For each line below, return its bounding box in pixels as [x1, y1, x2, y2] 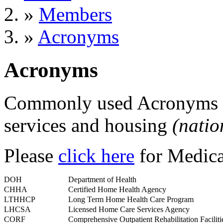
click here [58, 145, 134, 167]
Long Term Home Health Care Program [68, 195, 194, 204]
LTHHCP [4, 195, 35, 204]
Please [4, 145, 58, 167]
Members [39, 3, 112, 25]
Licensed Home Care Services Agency [68, 205, 190, 214]
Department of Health [68, 175, 136, 184]
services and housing [4, 114, 172, 136]
